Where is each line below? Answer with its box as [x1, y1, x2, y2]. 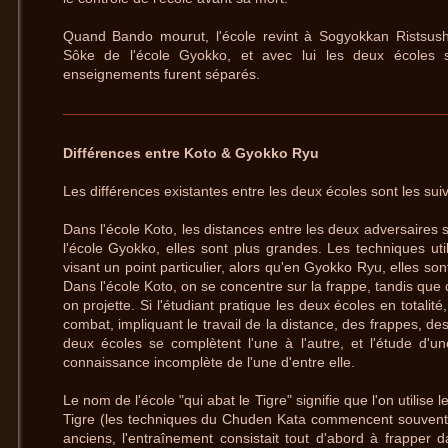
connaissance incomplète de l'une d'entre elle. [62, 354, 359, 371]
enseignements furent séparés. [62, 66, 260, 83]
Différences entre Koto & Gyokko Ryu [62, 145, 319, 162]
